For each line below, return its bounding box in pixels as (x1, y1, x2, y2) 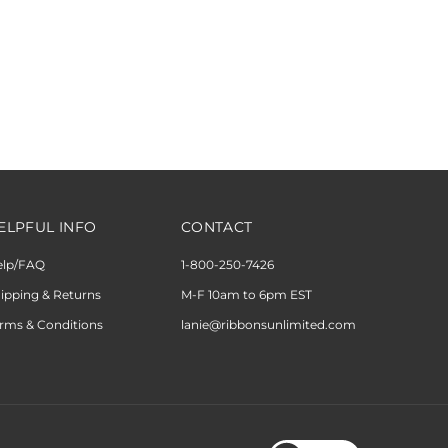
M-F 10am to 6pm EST (181, 287, 312, 302)
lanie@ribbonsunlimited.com (181, 317, 356, 332)
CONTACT (181, 218, 253, 236)
